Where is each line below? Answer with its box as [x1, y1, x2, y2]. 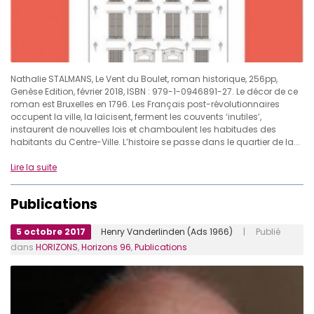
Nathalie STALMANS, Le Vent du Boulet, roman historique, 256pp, [11, 73, 278, 86]
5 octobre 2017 [16, 226, 86, 238]
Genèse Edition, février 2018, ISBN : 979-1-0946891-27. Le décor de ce [11, 86, 298, 98]
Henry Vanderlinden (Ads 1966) [101, 226, 233, 238]
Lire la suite [11, 161, 57, 174]
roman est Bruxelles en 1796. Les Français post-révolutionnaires [11, 98, 280, 111]
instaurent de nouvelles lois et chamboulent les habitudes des [11, 123, 276, 136]
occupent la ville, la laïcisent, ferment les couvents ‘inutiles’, [11, 111, 261, 123]
